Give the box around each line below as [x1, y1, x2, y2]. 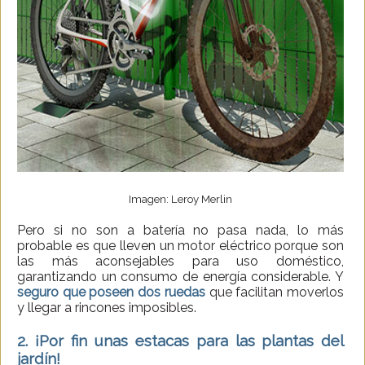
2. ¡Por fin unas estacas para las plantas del [17, 332, 344, 350]
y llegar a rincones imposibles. [17, 300, 196, 316]
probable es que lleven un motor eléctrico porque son [17, 238, 344, 254]
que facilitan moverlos [204, 284, 345, 301]
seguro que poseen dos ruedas [17, 284, 205, 301]
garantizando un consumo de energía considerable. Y [17, 269, 344, 285]
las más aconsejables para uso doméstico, [17, 253, 344, 270]
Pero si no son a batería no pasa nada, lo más [17, 222, 344, 239]
